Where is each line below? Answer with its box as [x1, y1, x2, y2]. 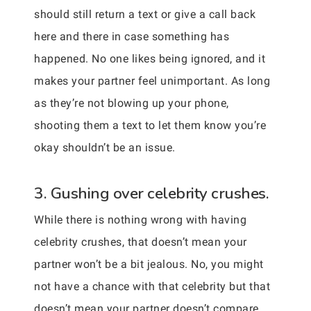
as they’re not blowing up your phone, [34, 96, 229, 110]
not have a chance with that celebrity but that [34, 280, 270, 293]
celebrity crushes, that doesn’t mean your [34, 235, 247, 249]
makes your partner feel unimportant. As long [34, 74, 270, 87]
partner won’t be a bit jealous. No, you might [34, 258, 264, 271]
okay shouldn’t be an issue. [34, 141, 176, 154]
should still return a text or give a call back [34, 8, 255, 21]
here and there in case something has [34, 30, 229, 43]
